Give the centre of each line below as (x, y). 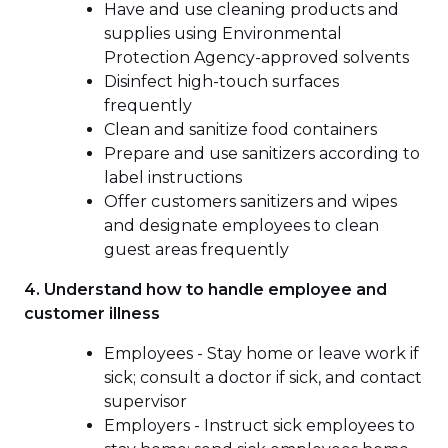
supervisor (145, 401)
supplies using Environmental (223, 33)
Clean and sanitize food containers (240, 129)
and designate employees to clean (241, 225)
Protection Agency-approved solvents (256, 57)
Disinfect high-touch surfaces (221, 81)
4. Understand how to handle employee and (205, 289)
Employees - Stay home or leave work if (261, 353)
